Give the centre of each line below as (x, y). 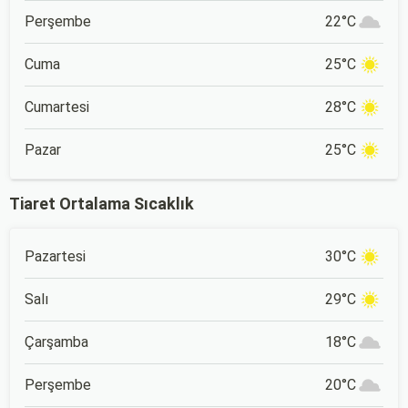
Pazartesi (55, 256)
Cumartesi (57, 107)
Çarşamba (56, 342)
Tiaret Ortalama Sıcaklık (102, 204)
